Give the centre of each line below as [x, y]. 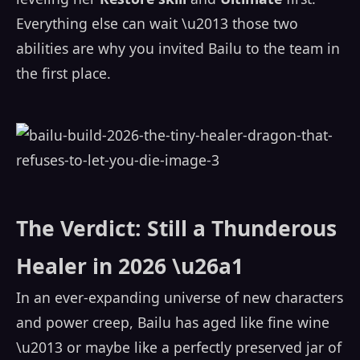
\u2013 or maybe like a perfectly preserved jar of [179, 348]
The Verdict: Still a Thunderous [176, 229]
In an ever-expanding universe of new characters [180, 298]
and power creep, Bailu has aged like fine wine [173, 323]
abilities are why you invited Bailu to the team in [178, 48]
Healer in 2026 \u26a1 [130, 266]
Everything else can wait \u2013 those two [157, 23]
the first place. [63, 73]
